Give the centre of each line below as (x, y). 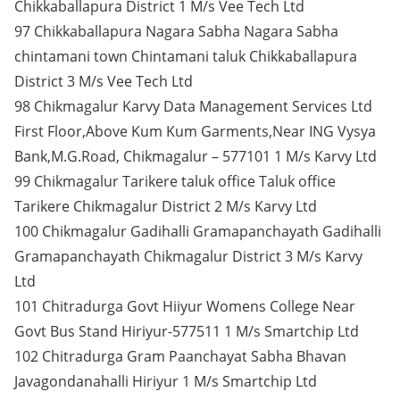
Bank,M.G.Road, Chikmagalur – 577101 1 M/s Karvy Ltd (196, 156)
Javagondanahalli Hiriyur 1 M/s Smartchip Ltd (166, 381)
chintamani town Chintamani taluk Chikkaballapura (186, 56)
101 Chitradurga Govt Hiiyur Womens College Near (185, 306)
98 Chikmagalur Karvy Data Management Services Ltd (193, 106)
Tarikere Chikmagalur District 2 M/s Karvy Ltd (166, 206)
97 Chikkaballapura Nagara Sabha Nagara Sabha (176, 31)
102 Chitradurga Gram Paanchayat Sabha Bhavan (180, 356)
